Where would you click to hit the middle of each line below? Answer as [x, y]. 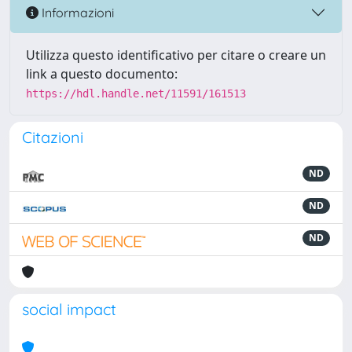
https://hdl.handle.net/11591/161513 [136, 93]
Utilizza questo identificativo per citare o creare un [176, 55]
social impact [69, 309]
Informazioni [76, 12]
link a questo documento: [102, 74]
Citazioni [53, 137]
